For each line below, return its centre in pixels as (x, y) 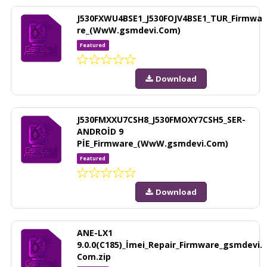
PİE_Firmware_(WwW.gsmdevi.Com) (153, 143)
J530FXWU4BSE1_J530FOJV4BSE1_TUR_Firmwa (170, 18)
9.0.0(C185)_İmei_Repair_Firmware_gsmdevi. (170, 244)
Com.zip (94, 256)
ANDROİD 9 (100, 131)
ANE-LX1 (95, 232)
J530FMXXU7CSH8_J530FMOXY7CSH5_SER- (161, 119)
